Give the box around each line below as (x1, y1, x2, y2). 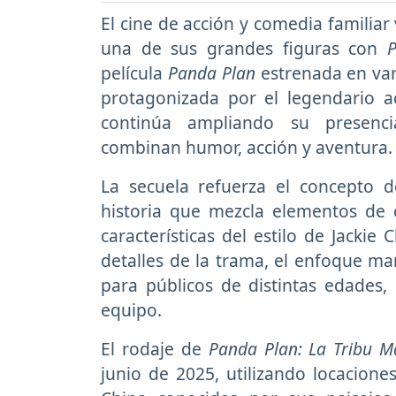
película (101, 61, 168, 86)
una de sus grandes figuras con (101, 36, 388, 61)
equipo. (101, 298, 162, 323)
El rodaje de (101, 337, 209, 362)
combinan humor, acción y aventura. (101, 135, 392, 160)
